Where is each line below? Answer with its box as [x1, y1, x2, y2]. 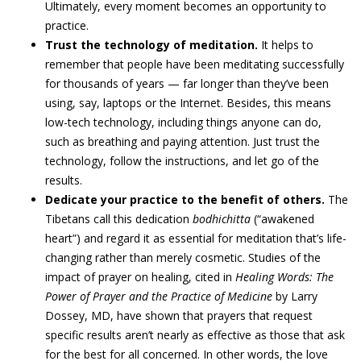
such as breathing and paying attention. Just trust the [45, 134, 320, 149]
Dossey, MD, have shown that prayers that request [45, 308, 313, 323]
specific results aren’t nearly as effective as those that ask [45, 327, 345, 342]
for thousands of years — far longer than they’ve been [45, 76, 329, 91]
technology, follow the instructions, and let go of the [45, 153, 319, 168]
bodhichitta [193, 211, 251, 226]
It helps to [258, 37, 313, 52]
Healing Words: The [235, 269, 334, 284]
